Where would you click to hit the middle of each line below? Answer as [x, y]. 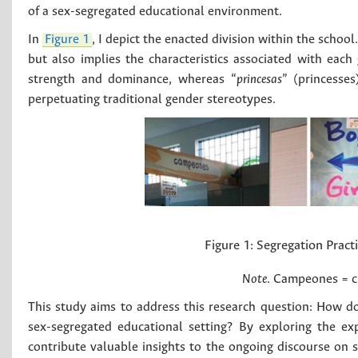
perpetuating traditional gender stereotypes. [152, 99]
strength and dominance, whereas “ [132, 79]
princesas [259, 79]
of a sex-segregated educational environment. [155, 11]
